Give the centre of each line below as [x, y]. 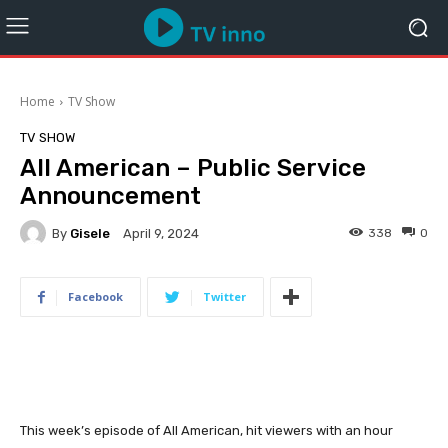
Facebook [95, 296]
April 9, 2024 [161, 234]
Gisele [90, 233]
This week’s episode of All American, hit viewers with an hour [206, 430]
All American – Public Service [193, 168]
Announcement [110, 196]
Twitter [224, 296]
